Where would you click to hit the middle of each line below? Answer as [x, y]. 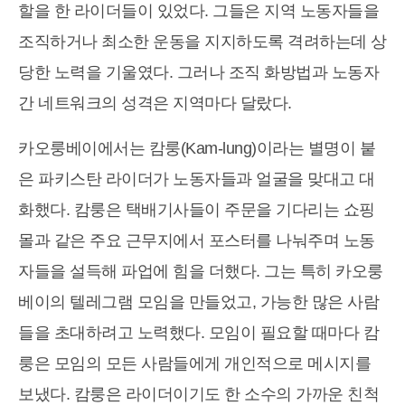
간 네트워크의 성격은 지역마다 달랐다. [155, 104]
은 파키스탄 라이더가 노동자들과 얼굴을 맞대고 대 [197, 179]
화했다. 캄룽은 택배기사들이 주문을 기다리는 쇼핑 [197, 210]
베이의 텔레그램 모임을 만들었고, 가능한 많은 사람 [198, 302]
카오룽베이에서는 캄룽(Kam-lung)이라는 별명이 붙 [197, 149]
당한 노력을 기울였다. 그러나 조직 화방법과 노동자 [198, 73]
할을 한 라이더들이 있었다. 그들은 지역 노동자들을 [198, 11]
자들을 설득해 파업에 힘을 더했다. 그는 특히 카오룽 [201, 272]
